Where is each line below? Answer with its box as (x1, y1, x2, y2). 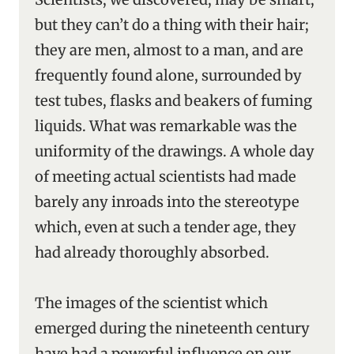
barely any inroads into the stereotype (35, 193, 299, 211)
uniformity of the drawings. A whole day (35, 142, 314, 160)
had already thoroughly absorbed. (35, 243, 269, 262)
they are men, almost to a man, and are (35, 41, 303, 59)
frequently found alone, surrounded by (35, 66, 302, 85)
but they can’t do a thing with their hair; (35, 16, 309, 34)
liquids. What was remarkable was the (35, 117, 297, 135)
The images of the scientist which (35, 294, 268, 312)
